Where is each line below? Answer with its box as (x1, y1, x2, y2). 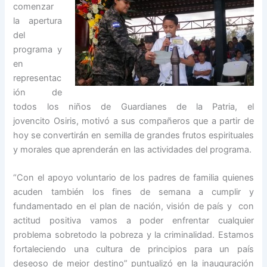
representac (13, 73, 62, 83)
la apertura (13, 15, 62, 26)
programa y (13, 44, 62, 55)
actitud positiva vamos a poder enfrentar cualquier (13, 215, 254, 226)
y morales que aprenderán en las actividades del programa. (13, 144, 252, 155)
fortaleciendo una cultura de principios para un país (13, 244, 254, 255)
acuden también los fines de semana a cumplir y (13, 187, 254, 198)
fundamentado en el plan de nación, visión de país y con (13, 201, 254, 212)
